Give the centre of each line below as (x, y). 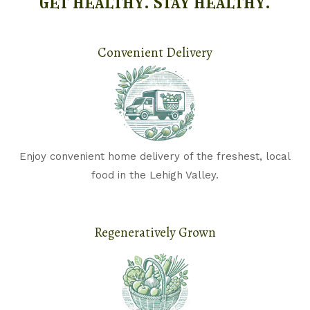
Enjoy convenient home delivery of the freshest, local (155, 156)
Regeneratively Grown (155, 232)
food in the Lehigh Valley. (155, 175)
